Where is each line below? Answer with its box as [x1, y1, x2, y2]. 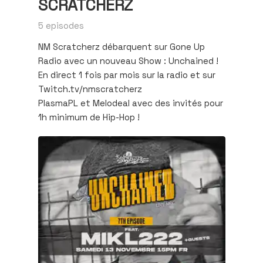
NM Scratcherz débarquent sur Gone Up [38, 41, 205, 52]
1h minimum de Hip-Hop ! [38, 112, 140, 123]
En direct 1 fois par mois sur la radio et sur [38, 69, 215, 80]
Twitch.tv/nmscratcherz [38, 83, 142, 95]
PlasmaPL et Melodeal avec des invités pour [38, 97, 223, 109]
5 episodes [38, 19, 84, 31]
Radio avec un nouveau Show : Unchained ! [38, 55, 218, 66]
